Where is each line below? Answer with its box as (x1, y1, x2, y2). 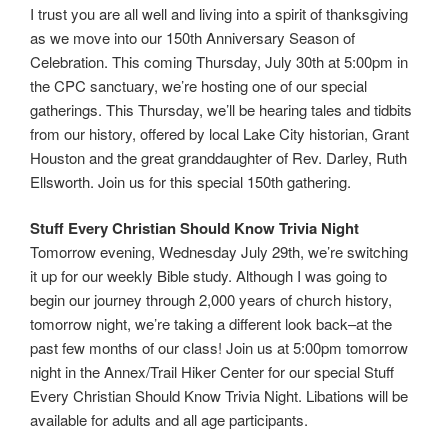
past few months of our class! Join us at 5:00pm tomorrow (30, 337, 408, 358)
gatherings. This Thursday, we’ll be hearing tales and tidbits (30, 98, 412, 120)
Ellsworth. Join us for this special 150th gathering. (30, 170, 351, 192)
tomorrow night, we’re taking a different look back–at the (30, 313, 392, 334)
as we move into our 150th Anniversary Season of (30, 26, 355, 48)
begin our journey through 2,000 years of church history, (30, 289, 392, 310)
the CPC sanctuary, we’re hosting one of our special (30, 74, 367, 96)
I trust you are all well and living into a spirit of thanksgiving (30, 2, 408, 24)
